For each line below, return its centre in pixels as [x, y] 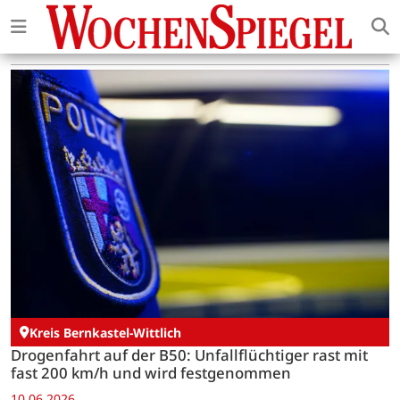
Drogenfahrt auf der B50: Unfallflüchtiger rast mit [189, 354]
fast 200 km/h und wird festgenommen [151, 372]
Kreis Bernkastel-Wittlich [105, 332]
